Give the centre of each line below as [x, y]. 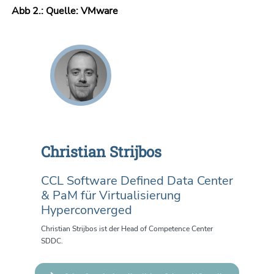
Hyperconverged [86, 210]
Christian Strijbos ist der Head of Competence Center [127, 229]
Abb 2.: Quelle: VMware [64, 11]
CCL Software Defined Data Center [137, 181]
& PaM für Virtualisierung [111, 196]
